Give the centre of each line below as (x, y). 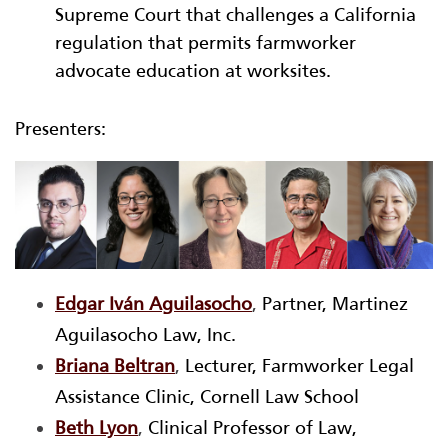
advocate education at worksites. (193, 70)
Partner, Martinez (335, 304)
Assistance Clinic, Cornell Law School (207, 397)
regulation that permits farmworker (205, 42)
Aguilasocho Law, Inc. (145, 335)
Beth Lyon (96, 428)
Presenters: (60, 128)
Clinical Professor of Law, (252, 428)
